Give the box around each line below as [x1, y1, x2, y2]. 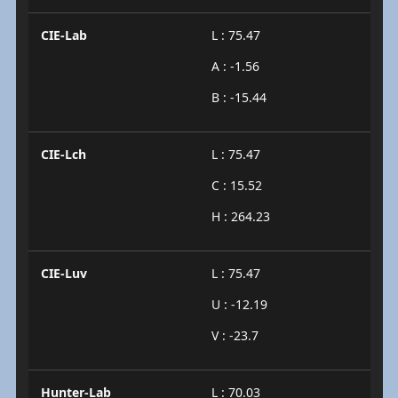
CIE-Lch [40, 146, 86, 163]
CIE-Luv [40, 265, 87, 282]
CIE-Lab [40, 27, 87, 44]
